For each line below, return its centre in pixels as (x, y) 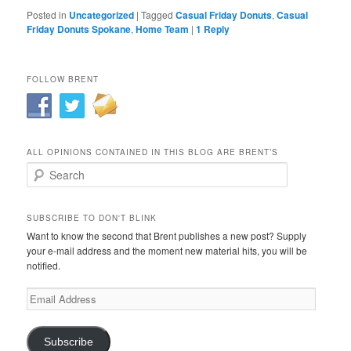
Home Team (163, 29)
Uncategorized (102, 14)
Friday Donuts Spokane (79, 29)
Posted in (47, 14)
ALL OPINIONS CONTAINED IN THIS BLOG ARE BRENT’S (153, 152)
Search (42, 169)
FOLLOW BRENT (63, 80)
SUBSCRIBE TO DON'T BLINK (92, 217)
